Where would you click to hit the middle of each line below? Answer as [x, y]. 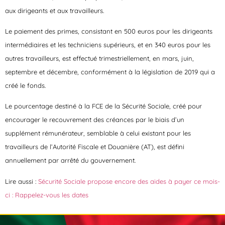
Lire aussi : [22, 181]
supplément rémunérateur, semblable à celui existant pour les [98, 133]
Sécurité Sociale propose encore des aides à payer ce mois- [129, 181]
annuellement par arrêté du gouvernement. [70, 160]
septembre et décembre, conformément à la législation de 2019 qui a [110, 72]
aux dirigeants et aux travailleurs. [54, 10]
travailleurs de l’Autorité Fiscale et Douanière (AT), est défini [95, 147]
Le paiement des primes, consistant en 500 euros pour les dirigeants [109, 31]
